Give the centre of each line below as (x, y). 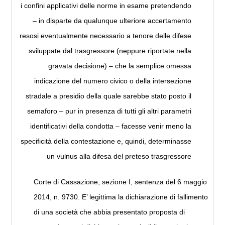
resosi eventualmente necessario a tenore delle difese (105, 36)
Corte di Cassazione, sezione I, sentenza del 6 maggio (121, 182)
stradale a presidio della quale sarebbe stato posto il (108, 96)
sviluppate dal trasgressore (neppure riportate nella (110, 51)
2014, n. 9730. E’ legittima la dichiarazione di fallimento (121, 197)
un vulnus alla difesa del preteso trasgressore (119, 156)
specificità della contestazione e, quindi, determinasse (106, 141)
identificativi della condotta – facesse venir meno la (110, 126)
